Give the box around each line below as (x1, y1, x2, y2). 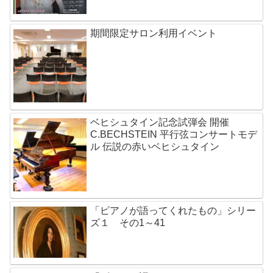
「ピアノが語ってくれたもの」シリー (90, 205, 257, 216)
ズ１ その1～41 (90, 218, 166, 229)
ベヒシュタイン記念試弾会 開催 (90, 116, 230, 127)
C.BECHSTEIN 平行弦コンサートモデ (90, 129, 258, 140)
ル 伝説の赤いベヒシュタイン (90, 141, 220, 152)
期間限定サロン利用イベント (90, 28, 218, 39)
